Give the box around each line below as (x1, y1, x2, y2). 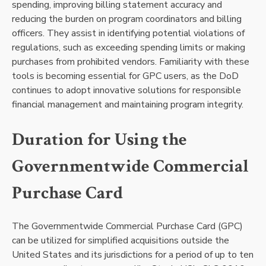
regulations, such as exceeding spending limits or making (12, 41, 245, 55)
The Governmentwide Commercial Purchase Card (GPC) (12, 219, 243, 233)
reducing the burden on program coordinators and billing (12, 12, 242, 26)
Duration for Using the (12, 128, 187, 152)
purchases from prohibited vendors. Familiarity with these (12, 55, 249, 69)
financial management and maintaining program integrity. (12, 98, 243, 112)
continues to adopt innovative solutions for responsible (12, 84, 241, 97)
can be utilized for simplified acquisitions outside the (12, 233, 229, 247)
